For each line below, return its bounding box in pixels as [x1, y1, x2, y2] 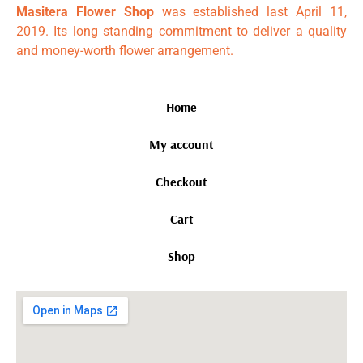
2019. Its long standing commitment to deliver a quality [16, 23, 347, 39]
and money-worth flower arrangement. [16, 42, 233, 58]
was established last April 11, [153, 3, 348, 19]
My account [149, 135, 214, 152]
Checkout [156, 173, 207, 190]
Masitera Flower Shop [16, 3, 154, 19]
